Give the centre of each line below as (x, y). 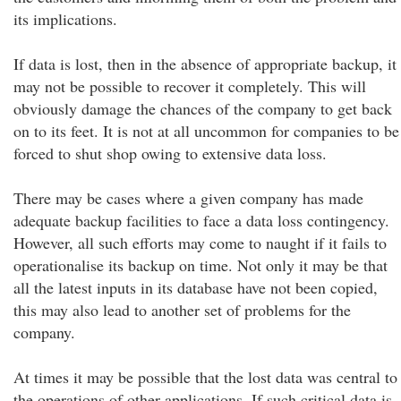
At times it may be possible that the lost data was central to (205, 377)
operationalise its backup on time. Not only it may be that (200, 265)
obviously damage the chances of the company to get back (203, 108)
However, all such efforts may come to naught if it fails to (200, 243)
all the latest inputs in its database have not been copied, (196, 287)
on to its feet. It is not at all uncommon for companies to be (206, 131)
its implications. (65, 19)
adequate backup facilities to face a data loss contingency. (201, 220)
